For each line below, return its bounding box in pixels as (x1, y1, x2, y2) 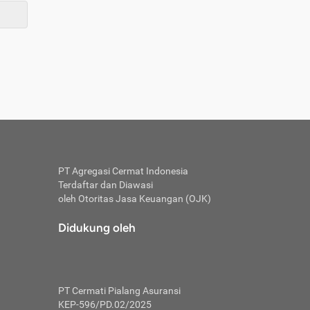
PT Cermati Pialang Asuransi (57, 285, 181, 296)
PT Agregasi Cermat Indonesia (57, 165, 188, 176)
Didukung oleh (57, 221, 136, 235)
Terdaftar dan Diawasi (57, 179, 153, 190)
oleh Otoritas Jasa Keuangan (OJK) (57, 193, 211, 204)
